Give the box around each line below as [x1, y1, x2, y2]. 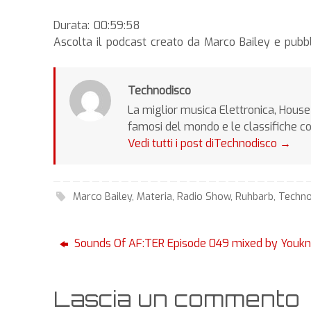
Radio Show [177, 190, 231, 203]
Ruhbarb [235, 190, 274, 203]
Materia [137, 190, 173, 203]
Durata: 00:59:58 [53, 18, 140, 33]
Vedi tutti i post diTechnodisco [128, 136, 280, 151]
